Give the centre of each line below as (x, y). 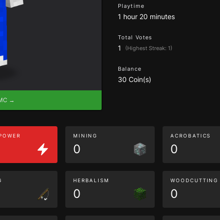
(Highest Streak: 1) (149, 48)
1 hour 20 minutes (146, 16)
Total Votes (135, 37)
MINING (85, 136)
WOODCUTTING (194, 180)
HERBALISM (91, 180)
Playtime (131, 6)
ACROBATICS (191, 136)
